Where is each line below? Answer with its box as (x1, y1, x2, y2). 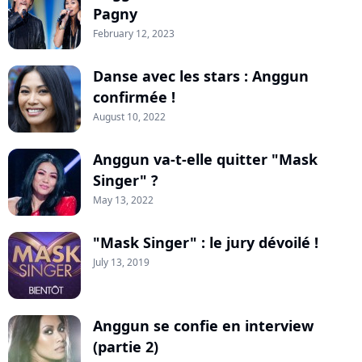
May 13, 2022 (93, 193, 154, 208)
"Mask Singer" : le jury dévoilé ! (93, 233, 318, 253)
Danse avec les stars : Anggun (93, 66, 309, 86)
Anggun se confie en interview (93, 316, 314, 336)
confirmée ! (93, 87, 175, 107)
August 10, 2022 (93, 110, 166, 124)
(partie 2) (93, 337, 158, 357)
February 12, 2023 (93, 27, 175, 41)
